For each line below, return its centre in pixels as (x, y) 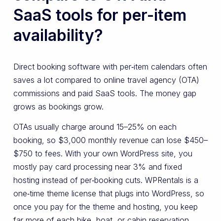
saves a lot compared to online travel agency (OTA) (106, 80)
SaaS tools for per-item (100, 15)
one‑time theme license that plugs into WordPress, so (109, 194)
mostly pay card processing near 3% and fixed (97, 167)
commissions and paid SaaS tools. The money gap (105, 93)
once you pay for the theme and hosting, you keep (105, 207)
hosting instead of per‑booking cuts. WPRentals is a (106, 180)
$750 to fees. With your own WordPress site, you (103, 154)
